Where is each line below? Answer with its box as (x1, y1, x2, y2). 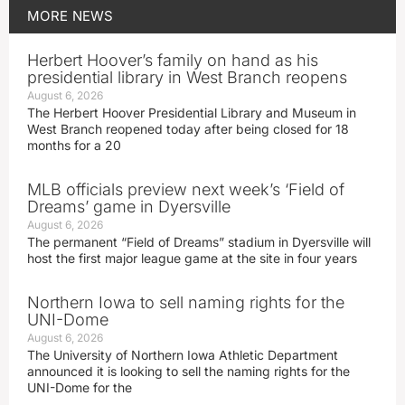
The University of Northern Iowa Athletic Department (27, 346, 338, 363)
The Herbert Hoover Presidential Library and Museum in (27, 104, 356, 120)
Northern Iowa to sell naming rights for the (27, 292, 344, 312)
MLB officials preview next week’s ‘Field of (27, 179, 344, 199)
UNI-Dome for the (27, 379, 132, 395)
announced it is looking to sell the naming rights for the (27, 363, 350, 379)
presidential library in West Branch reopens (27, 67, 347, 87)
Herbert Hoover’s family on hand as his (27, 50, 318, 70)
